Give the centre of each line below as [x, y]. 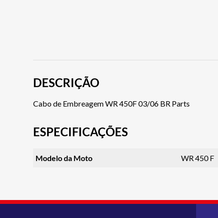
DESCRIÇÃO [66, 83]
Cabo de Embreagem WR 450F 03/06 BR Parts [111, 104]
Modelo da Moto [64, 158]
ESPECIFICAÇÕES [81, 132]
